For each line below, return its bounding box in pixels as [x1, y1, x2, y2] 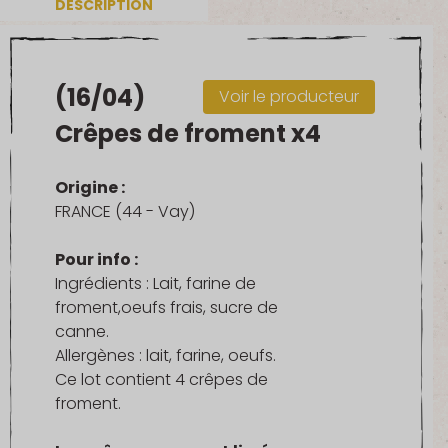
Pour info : [55, 247, 138, 271]
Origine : [55, 175, 125, 199]
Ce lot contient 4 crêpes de [55, 367, 268, 391]
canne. [55, 319, 109, 343]
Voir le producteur [219, 84, 359, 108]
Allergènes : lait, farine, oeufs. [55, 343, 276, 367]
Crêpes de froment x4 [55, 116, 321, 150]
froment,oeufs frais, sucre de [55, 295, 278, 319]
